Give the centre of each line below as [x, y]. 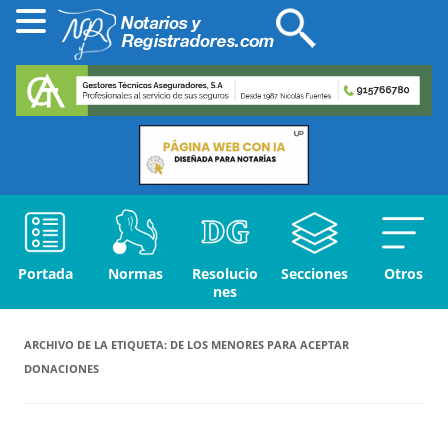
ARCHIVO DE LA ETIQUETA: [97, 345]
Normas [135, 274]
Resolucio [225, 274]
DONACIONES [61, 369]
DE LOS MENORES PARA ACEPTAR [259, 345]
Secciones [314, 274]
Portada [45, 274]
